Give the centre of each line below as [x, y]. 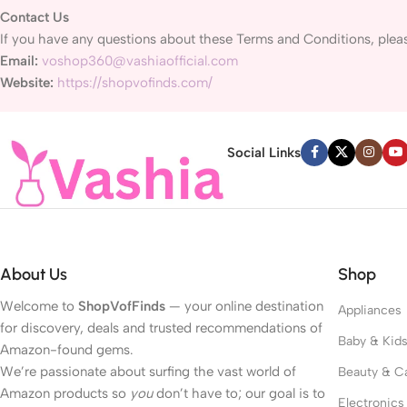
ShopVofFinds [122, 306]
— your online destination [244, 306]
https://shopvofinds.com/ [135, 83]
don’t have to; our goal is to [239, 393]
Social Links [264, 153]
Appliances [369, 310]
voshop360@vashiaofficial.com [140, 61]
